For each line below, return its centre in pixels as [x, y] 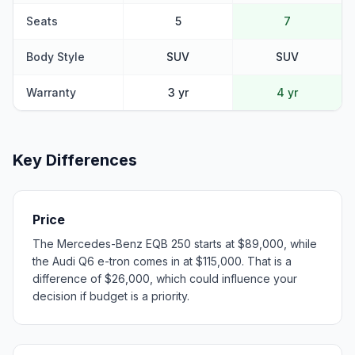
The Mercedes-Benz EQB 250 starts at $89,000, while [175, 243]
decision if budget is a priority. [111, 296]
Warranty [51, 92]
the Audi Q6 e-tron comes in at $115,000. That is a [162, 261]
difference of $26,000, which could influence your [165, 278]
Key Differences [75, 160]
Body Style [55, 56]
